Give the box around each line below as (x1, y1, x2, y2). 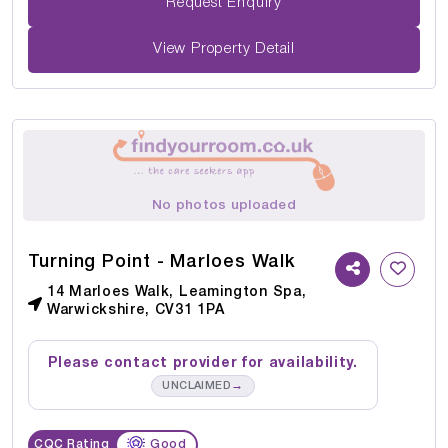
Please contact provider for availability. (48, 357, 358, 371)
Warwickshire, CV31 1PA (47, 304, 225, 318)
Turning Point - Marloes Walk (28, 254, 297, 271)
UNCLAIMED (162, 381, 232, 392)
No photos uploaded (152, 199, 296, 213)
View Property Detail (153, 42, 295, 57)
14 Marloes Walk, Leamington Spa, (47, 286, 307, 300)
